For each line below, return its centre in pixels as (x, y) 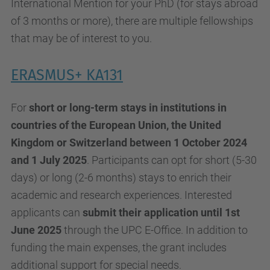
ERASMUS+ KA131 (67, 75)
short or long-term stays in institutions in (128, 108)
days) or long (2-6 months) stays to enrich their (121, 177)
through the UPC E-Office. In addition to (155, 230)
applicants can (47, 212)
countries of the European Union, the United (116, 125)
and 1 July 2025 (49, 160)
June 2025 (36, 230)
